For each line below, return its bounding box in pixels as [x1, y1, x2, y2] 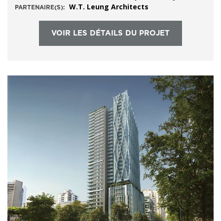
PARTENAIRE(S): [15, 4, 65, 10]
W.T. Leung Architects [69, 2, 148, 11]
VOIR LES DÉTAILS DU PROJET [51, 30, 170, 37]
